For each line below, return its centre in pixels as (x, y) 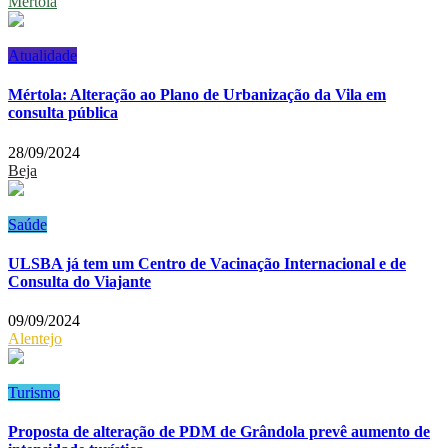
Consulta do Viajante (79, 281)
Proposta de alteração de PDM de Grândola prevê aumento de (219, 432)
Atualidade (42, 56)
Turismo (34, 393)
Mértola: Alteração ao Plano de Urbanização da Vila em (197, 95)
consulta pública (63, 113)
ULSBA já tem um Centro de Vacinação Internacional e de (207, 263)
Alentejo (35, 339)
